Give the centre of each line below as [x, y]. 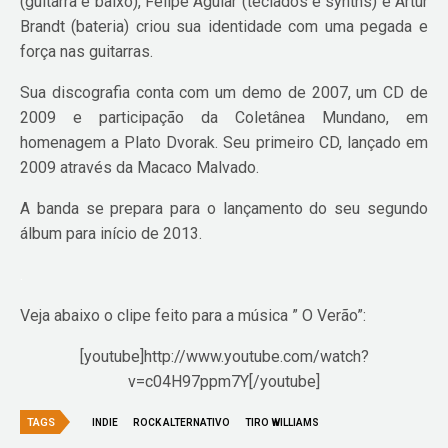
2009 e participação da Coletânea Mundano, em [224, 117]
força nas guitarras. [87, 51]
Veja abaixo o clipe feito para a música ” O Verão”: [193, 315]
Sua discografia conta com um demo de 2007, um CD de [224, 92]
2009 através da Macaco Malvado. [140, 167]
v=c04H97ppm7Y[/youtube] [224, 381]
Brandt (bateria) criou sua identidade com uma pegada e [224, 26]
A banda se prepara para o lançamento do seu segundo [224, 208]
